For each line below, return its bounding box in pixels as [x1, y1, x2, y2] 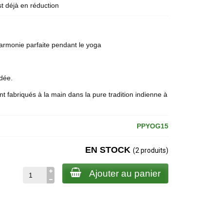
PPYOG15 [136, 122, 168, 130]
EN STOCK [85, 145, 133, 155]
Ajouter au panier [89, 168, 161, 179]
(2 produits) [132, 146, 168, 154]
